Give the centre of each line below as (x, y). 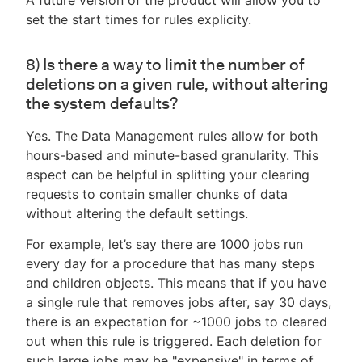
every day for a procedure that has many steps (170, 264)
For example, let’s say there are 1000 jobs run (164, 244)
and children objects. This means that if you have (176, 283)
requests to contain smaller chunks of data (157, 194)
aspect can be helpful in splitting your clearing (168, 175)
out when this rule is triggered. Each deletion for (174, 341)
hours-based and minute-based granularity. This (172, 156)
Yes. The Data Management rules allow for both (172, 136)
